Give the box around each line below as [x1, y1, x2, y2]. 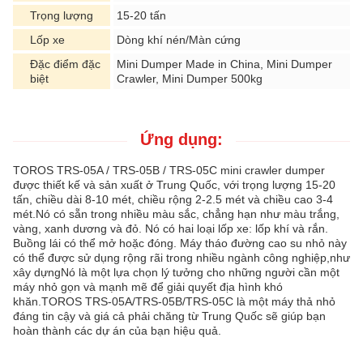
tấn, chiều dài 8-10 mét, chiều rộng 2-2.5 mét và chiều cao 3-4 [13, 193, 333, 207]
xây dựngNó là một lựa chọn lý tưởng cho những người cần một [13, 266, 340, 280]
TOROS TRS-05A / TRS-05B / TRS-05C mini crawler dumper [13, 164, 325, 177]
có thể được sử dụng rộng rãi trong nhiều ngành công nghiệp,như [13, 251, 350, 265]
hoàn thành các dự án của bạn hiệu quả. [13, 324, 221, 338]
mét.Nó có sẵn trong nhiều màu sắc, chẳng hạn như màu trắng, [13, 207, 340, 221]
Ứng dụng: [140, 130, 223, 149]
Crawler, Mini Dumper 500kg [117, 72, 263, 86]
